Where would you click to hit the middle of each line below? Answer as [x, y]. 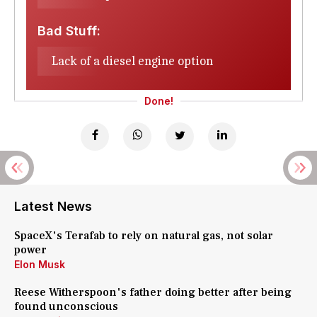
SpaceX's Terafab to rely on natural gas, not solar [144, 236]
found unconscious [66, 306]
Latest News [53, 206]
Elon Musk [40, 264]
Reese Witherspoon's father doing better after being [153, 292]
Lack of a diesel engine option [132, 61]
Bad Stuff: [69, 31]
